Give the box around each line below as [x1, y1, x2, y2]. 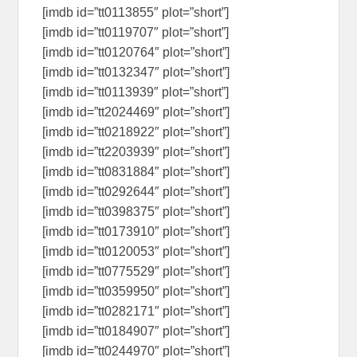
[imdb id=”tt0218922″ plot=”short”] [42, 125, 230, 139]
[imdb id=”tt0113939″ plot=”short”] [42, 85, 229, 100]
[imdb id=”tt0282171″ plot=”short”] [42, 304, 230, 319]
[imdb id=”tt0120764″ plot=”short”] [42, 45, 230, 60]
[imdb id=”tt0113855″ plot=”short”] [42, 6, 229, 20]
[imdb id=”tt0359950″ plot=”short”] [42, 284, 230, 299]
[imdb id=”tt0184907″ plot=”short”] [42, 324, 230, 339]
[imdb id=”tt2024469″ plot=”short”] [42, 105, 230, 120]
